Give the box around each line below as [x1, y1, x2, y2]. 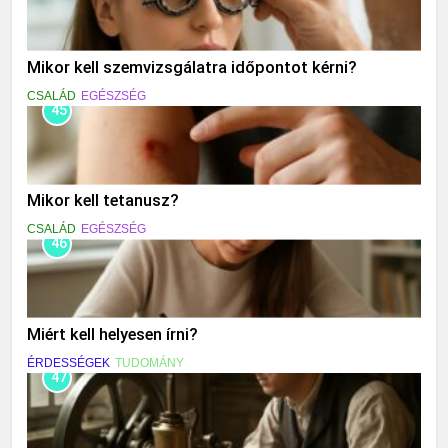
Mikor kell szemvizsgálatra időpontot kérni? [27, 57, 357, 77]
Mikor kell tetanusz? [27, 191, 179, 211]
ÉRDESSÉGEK [27, 356, 110, 371]
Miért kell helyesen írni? [27, 325, 198, 345]
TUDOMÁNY [115, 356, 184, 371]
